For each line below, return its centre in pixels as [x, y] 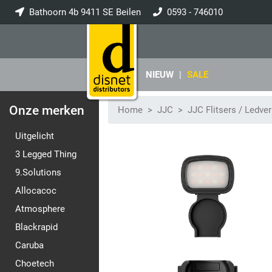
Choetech [35, 263]
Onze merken [47, 110]
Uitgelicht [35, 136]
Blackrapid [36, 227]
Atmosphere [40, 209]
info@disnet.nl [58, 36]
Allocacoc [36, 191]
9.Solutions [38, 172]
